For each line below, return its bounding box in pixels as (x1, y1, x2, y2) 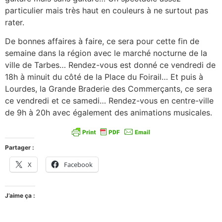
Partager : (5, 143, 34, 151)
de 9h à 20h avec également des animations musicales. (5, 108, 212, 118)
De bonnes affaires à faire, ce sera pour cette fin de (5, 36, 199, 47)
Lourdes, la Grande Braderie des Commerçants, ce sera (5, 84, 212, 94)
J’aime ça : (5, 191, 35, 199)
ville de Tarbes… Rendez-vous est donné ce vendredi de (5, 60, 216, 70)
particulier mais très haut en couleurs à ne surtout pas (5, 5, 208, 15)
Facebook (64, 160, 93, 169)
